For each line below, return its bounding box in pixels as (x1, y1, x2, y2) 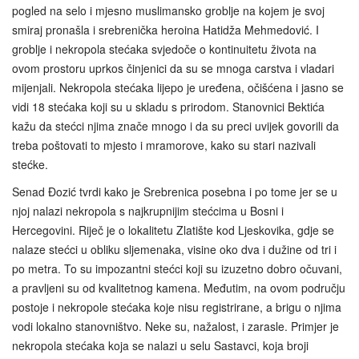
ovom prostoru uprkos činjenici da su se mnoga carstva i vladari (12, 59, 334, 76)
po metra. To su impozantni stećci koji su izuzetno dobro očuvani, (12, 260, 342, 276)
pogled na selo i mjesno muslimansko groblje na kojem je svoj (12, 2, 325, 18)
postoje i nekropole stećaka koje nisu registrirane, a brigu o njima (12, 298, 341, 315)
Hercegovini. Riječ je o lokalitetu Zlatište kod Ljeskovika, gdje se (12, 221, 334, 238)
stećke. (12, 155, 48, 172)
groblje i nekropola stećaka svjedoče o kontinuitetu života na (12, 40, 317, 57)
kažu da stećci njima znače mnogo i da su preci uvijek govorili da (12, 117, 339, 134)
